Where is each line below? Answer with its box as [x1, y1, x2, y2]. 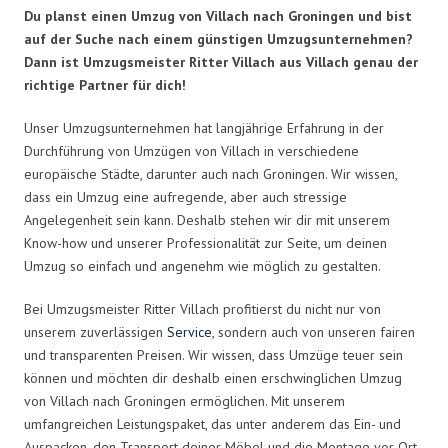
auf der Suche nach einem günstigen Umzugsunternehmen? [24, 29, 413, 48]
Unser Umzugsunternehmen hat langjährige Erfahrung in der [24, 118, 384, 137]
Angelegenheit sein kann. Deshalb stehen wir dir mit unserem [24, 210, 390, 229]
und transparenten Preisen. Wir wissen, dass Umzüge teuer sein [24, 345, 403, 364]
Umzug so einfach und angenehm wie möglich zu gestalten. [24, 256, 381, 275]
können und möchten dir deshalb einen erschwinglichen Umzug [24, 368, 402, 387]
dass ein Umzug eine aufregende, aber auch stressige [24, 187, 347, 206]
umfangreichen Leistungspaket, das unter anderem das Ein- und [24, 414, 401, 433]
